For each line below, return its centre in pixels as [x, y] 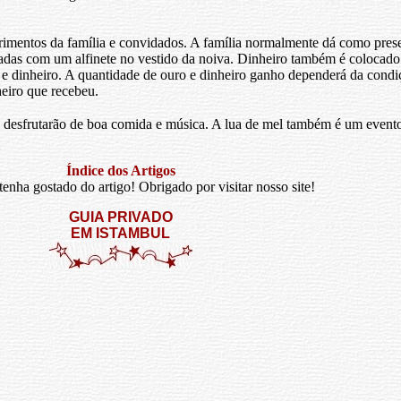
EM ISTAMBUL [120, 233]
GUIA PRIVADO [120, 217]
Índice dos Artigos [120, 171]
